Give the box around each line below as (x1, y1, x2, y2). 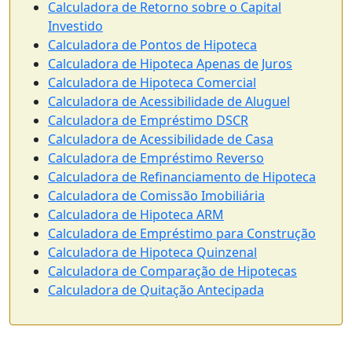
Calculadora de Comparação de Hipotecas (48, 262, 297, 280)
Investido (48, 16, 103, 35)
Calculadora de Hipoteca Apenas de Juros (48, 54, 292, 72)
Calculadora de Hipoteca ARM (48, 205, 224, 223)
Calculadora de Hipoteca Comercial (48, 73, 256, 91)
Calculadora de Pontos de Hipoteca (48, 35, 257, 53)
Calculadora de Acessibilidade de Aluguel (48, 92, 290, 110)
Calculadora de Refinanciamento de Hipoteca (48, 167, 316, 185)
